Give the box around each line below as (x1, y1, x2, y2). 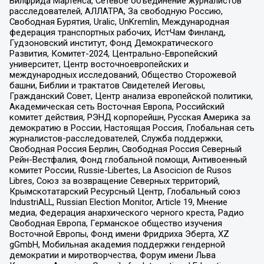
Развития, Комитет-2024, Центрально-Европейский (9, 48, 217, 60)
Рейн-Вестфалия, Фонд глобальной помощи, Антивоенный (9, 154, 247, 166)
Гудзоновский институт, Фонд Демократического (9, 38, 213, 49)
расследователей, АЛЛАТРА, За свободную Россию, (9, 6, 223, 17)
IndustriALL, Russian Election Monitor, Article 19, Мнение (9, 197, 227, 208)
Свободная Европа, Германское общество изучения (9, 218, 222, 229)
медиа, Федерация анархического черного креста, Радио (9, 207, 244, 219)
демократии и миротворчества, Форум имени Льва (9, 250, 216, 261)
